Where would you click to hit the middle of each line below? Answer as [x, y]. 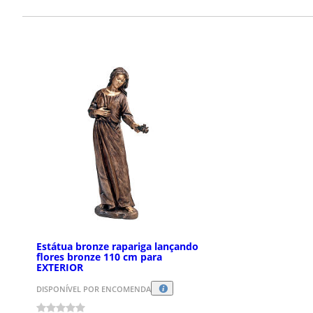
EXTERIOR [60, 268]
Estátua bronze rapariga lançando [117, 247]
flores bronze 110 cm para [99, 257]
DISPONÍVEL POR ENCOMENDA [94, 289]
